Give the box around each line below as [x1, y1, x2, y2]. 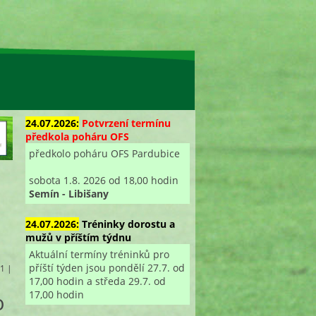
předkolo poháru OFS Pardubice [28, 146, 180, 160]
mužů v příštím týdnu [25, 230, 131, 244]
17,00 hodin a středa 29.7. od [28, 274, 166, 288]
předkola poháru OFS [25, 129, 129, 143]
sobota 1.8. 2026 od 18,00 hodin [28, 173, 178, 187]
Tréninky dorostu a [81, 217, 175, 231]
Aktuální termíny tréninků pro [28, 247, 169, 261]
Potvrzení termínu [81, 116, 171, 130]
